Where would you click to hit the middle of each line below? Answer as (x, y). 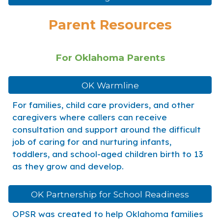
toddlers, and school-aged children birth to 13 (108, 154)
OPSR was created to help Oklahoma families (108, 214)
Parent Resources (110, 25)
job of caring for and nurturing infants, (92, 142)
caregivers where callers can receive (90, 117)
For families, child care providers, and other (104, 105)
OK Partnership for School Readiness (110, 194)
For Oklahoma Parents (110, 58)
